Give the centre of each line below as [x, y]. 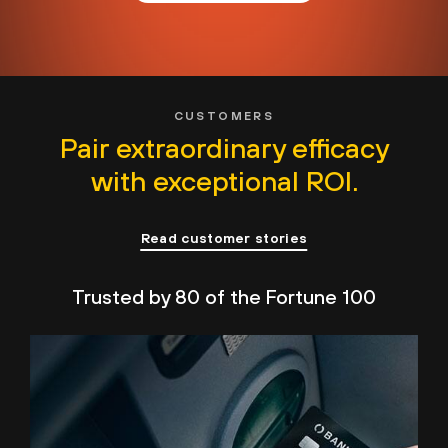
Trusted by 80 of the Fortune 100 [224, 297]
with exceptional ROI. [224, 181]
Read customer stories [224, 238]
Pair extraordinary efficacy [224, 148]
